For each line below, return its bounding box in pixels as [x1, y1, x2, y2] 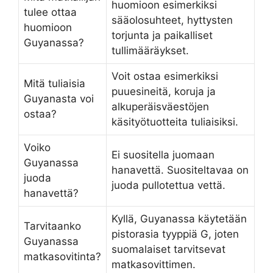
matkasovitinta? [24, 250, 101, 263]
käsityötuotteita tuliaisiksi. [112, 115, 238, 128]
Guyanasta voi [24, 92, 94, 105]
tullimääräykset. [112, 44, 189, 57]
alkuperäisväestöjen [112, 100, 209, 113]
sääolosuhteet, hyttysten [112, 13, 233, 26]
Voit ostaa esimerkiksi [112, 69, 218, 82]
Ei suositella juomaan [112, 148, 214, 161]
